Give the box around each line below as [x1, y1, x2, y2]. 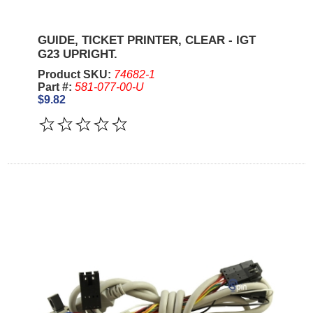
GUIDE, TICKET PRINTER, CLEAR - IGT [37, 33, 256, 47]
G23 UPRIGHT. [37, 47, 117, 61]
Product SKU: [37, 68, 114, 80]
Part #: [37, 80, 75, 93]
